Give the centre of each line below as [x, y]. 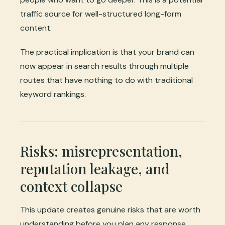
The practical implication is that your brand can [107, 52]
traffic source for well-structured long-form [101, 14]
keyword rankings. [53, 94]
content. [36, 28]
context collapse [71, 186]
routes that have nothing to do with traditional [106, 80]
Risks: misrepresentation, [101, 151]
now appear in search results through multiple [104, 66]
